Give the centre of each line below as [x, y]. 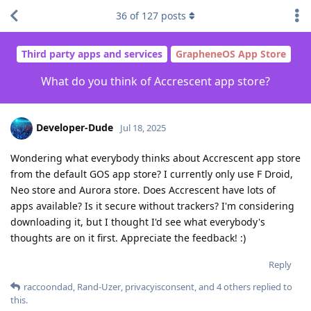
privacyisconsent [160, 286]
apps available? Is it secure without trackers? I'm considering [152, 205]
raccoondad [48, 286]
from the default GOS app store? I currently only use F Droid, [152, 174]
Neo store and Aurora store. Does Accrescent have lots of [143, 190]
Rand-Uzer [99, 286]
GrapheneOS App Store [231, 54]
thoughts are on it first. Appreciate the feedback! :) [128, 237]
